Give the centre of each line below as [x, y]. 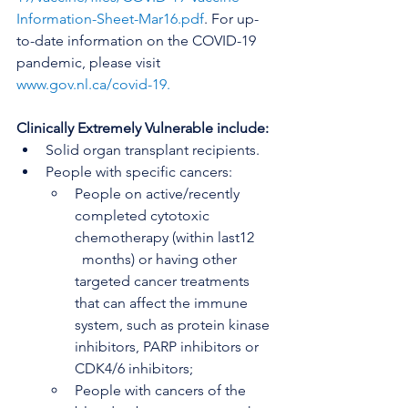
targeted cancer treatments [164, 281]
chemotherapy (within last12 [173, 237]
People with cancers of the [162, 390]
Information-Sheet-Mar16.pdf [110, 19]
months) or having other [158, 259]
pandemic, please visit [90, 62]
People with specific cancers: [139, 172]
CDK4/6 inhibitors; [134, 368]
